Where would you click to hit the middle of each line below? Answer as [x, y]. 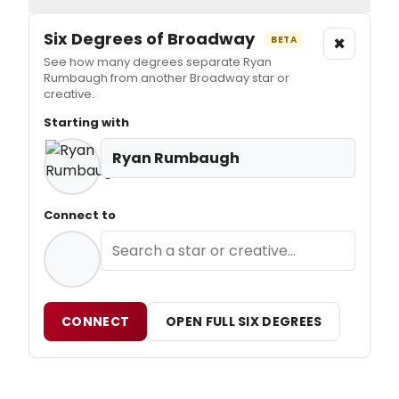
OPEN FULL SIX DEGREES [244, 321]
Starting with [86, 122]
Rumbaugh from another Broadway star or [167, 77]
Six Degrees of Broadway [151, 38]
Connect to [80, 215]
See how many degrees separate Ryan [158, 61]
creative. [69, 94]
